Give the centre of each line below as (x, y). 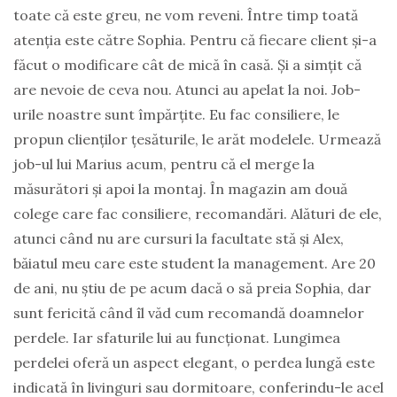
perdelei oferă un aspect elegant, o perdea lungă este (194, 362)
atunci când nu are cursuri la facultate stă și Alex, (179, 238)
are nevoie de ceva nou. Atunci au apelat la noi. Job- (187, 89)
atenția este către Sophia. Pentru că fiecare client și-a (195, 39)
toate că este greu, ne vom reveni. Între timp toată (186, 15)
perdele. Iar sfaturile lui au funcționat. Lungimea (177, 337)
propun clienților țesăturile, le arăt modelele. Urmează (197, 139)
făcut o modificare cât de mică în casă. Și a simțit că (187, 64)
